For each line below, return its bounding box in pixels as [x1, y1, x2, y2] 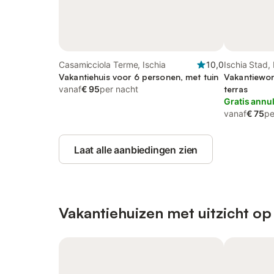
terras [224, 84, 248, 94]
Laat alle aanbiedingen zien [74, 144, 198, 156]
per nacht [100, 84, 138, 94]
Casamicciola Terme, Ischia [59, 59, 166, 70]
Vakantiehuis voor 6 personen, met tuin [59, 72, 219, 82]
